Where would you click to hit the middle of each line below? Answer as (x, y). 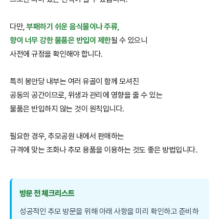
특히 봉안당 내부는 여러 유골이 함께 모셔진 (75, 81)
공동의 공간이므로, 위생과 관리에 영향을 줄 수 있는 (86, 95)
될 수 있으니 (129, 40)
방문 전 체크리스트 (47, 193)
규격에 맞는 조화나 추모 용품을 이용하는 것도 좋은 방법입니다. (104, 150)
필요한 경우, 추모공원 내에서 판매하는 (67, 136)
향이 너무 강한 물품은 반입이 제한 (60, 40)
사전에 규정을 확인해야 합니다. (56, 54)
